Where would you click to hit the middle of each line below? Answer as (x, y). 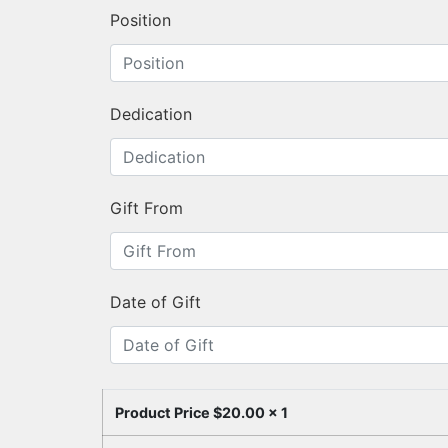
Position (140, 20)
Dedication (151, 114)
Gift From (146, 208)
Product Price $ (168, 413)
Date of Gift (155, 302)
